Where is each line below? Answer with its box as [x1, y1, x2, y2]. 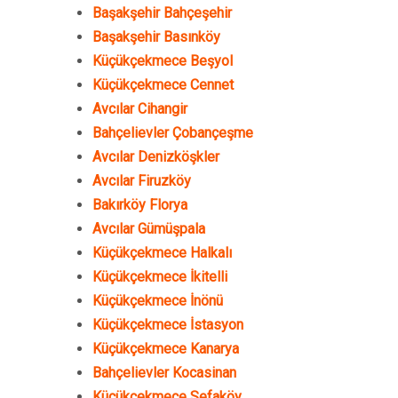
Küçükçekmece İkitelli [92, 268, 227, 285]
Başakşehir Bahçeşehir [92, 4, 232, 21]
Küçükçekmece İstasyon [92, 316, 243, 333]
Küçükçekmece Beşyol [92, 52, 233, 69]
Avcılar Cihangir [92, 100, 187, 117]
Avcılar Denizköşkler [92, 148, 219, 165]
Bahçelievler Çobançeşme [92, 124, 253, 141]
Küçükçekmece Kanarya [92, 340, 239, 357]
